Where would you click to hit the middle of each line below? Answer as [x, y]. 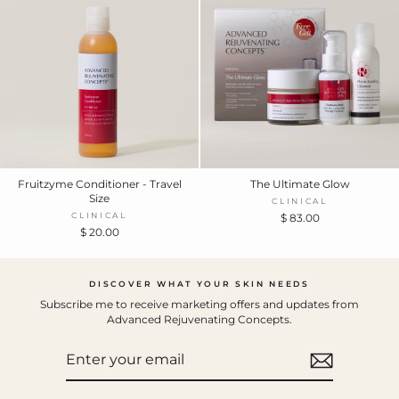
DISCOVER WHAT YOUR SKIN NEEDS [199, 284]
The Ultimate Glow [300, 183]
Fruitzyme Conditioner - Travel [99, 183]
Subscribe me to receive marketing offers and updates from [199, 304]
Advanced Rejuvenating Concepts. [199, 319]
